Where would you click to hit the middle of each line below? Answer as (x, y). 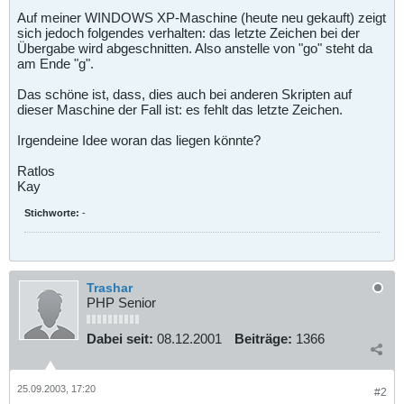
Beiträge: (263, 339)
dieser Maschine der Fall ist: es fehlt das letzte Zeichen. (180, 109)
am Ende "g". (55, 63)
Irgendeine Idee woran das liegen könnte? (139, 140)
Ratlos (36, 170)
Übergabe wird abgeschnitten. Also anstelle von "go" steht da (195, 48)
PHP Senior (121, 303)
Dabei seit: (120, 339)
